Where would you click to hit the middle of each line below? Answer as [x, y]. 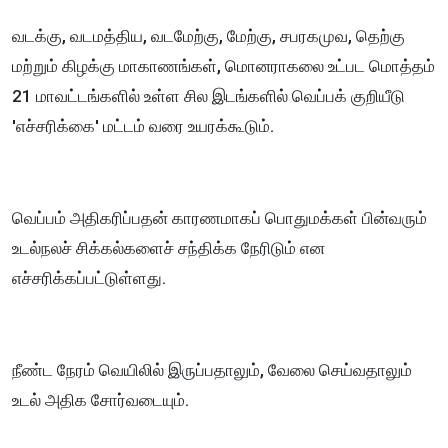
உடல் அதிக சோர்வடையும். [100, 400]
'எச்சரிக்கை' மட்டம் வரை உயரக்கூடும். [143, 126]
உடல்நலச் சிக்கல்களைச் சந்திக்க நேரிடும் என [168, 248]
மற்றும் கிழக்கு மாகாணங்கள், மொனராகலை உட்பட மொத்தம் [223, 66]
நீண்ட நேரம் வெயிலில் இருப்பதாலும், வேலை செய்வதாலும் [212, 370]
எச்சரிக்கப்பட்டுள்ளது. [89, 278]
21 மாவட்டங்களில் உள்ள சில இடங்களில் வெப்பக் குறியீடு [208, 96]
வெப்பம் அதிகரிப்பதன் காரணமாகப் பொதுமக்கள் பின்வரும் [219, 218]
